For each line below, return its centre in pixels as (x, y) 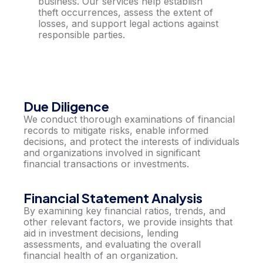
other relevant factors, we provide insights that (128, 222)
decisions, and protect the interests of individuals (131, 142)
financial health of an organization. (101, 255)
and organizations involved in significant (112, 153)
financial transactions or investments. (106, 164)
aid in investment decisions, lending (101, 233)
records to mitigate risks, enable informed (116, 131)
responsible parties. (82, 34)
